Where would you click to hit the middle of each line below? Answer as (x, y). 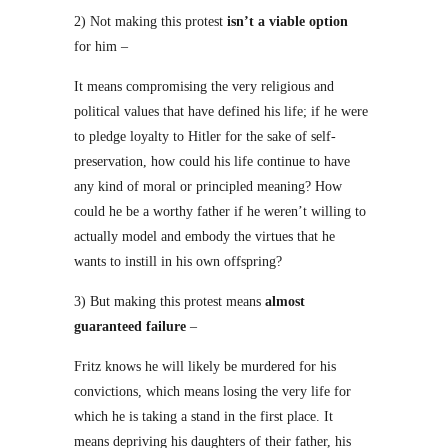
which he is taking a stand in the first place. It (203, 416)
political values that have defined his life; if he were (221, 111)
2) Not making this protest (148, 21)
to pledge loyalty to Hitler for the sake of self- (205, 136)
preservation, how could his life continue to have (212, 161)
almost (285, 301)
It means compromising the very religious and (204, 86)
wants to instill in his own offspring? (178, 261)
